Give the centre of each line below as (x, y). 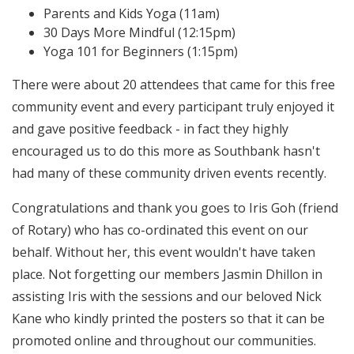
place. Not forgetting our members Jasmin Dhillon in (167, 274)
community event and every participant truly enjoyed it (173, 107)
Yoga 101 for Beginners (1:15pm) (141, 51)
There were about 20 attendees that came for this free (173, 85)
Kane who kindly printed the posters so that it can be (168, 318)
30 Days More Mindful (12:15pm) (139, 32)
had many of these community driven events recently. (169, 173)
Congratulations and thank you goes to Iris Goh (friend (175, 208)
